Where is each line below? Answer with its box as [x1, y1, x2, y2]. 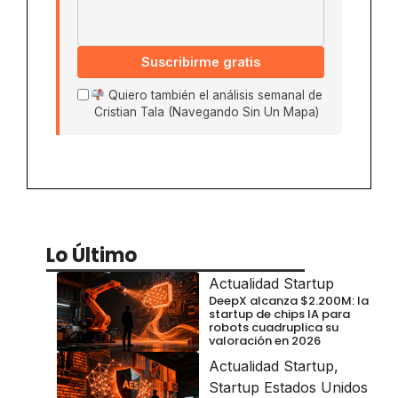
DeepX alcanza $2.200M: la [209, 291, 369, 309]
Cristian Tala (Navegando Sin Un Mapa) [94, 105, 319, 120]
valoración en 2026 [209, 331, 321, 349]
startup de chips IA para [209, 305, 350, 322]
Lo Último [46, 242, 137, 270]
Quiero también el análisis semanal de [104, 88, 322, 103]
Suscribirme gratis [141, 54, 260, 70]
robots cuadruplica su [209, 318, 338, 336]
